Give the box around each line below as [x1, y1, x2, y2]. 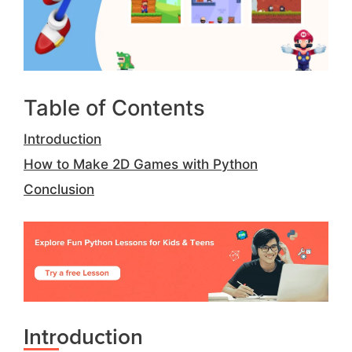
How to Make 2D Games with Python [24, 155, 258, 172]
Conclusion [24, 180, 94, 197]
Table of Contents [24, 93, 205, 121]
